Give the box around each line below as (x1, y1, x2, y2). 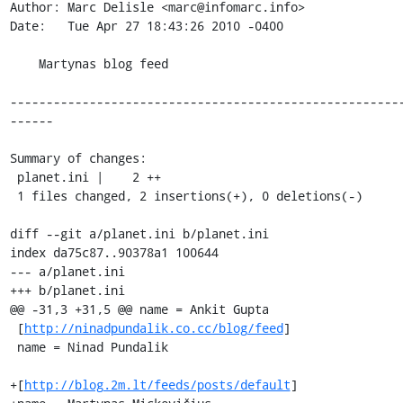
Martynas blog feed (9, 55, 39, 72)
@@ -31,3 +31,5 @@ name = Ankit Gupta (9, 300, 269, 318)
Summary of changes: (9, 149, 147, 166)
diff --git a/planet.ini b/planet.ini (9, 225, 269, 242)
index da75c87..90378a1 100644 (9, 244, 219, 261)
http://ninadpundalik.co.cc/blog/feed (23, 319, 283, 336)
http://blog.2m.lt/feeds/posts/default (23, 376, 291, 393)
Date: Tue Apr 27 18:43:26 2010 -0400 (9, 17, 283, 34)
